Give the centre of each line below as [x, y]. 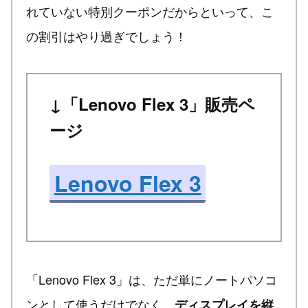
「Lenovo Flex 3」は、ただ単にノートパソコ [152, 279]
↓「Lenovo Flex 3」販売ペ [153, 104]
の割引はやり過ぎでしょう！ [107, 36]
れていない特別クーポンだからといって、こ [150, 11]
